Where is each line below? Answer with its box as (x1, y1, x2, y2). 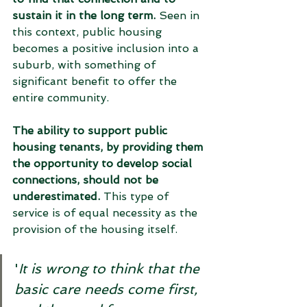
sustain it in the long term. (12, 9, 156, 22)
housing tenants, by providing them (12, 140, 206, 153)
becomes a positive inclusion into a (12, 42, 202, 55)
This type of (100, 190, 172, 203)
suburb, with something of (12, 58, 159, 71)
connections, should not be (12, 173, 162, 186)
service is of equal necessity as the (12, 206, 201, 219)
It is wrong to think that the (19, 260, 204, 277)
